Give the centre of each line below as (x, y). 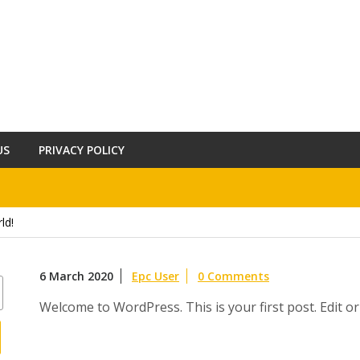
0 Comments (233, 276)
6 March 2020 (76, 276)
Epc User (155, 276)
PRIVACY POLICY (82, 150)
